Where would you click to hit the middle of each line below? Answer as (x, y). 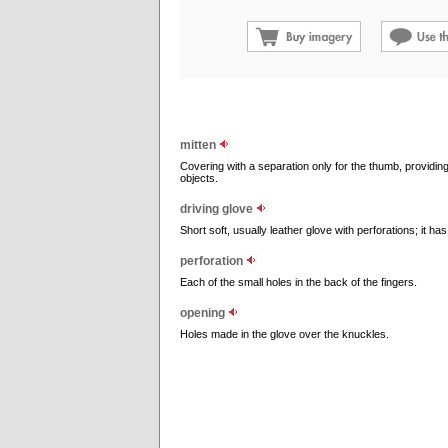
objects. (199, 178)
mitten (199, 145)
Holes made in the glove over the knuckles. (284, 334)
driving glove (218, 209)
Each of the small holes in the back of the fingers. (298, 282)
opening (204, 313)
